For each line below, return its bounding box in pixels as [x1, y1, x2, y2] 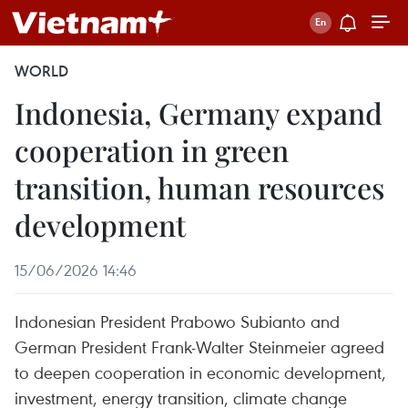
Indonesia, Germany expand [15, 93, 382, 132]
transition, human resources [15, 168, 384, 207]
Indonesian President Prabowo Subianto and [15, 310, 340, 332]
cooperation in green [15, 130, 289, 169]
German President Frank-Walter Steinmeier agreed [15, 335, 384, 358]
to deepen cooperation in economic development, [15, 361, 386, 383]
